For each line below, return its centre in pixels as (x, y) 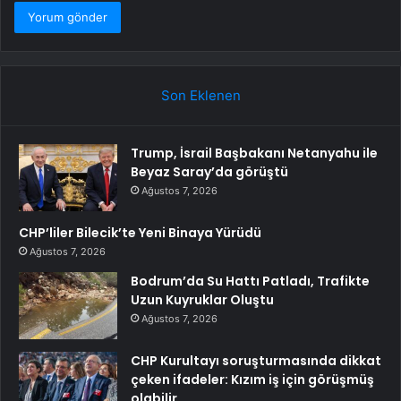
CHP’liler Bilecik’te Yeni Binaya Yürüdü (140, 233)
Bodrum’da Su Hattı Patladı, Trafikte (250, 282)
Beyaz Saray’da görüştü (209, 172)
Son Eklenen (200, 96)
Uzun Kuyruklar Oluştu (202, 300)
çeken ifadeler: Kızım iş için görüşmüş (252, 380)
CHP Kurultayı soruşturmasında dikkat (256, 361)
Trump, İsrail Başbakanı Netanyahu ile (254, 154)
